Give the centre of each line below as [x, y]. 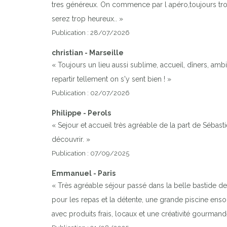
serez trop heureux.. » [87, 18]
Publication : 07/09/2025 [90, 153]
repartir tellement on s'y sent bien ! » [111, 79]
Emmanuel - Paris [84, 173]
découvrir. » [71, 139]
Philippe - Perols [81, 113]
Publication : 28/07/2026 [91, 32]
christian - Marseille [88, 52]
